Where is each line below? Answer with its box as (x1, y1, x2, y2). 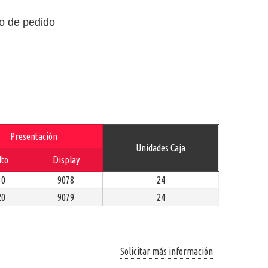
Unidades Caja (136, 142, 185, 153)
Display (52, 154, 80, 165)
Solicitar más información (120, 245, 213, 257)
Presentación (10, 130, 57, 142)
